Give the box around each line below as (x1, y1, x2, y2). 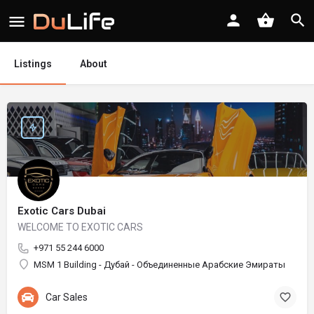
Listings (14, 58, 52, 69)
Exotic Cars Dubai (18, 205, 106, 217)
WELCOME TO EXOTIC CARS (18, 221, 143, 233)
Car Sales (46, 291, 88, 303)
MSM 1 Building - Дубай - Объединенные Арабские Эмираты (34, 259, 285, 270)
